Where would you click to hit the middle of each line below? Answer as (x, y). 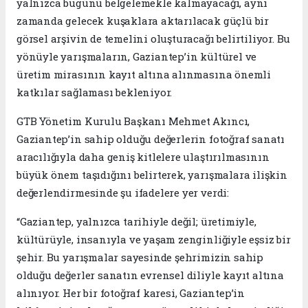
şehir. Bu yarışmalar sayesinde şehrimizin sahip (140, 257)
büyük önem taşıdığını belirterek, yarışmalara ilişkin (152, 174)
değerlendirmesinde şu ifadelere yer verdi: (123, 192)
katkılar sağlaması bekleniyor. (95, 92)
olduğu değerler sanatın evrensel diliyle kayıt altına (150, 275)
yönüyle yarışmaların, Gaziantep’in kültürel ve (137, 56)
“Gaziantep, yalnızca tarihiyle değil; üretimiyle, (136, 221)
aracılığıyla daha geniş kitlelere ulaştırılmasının (143, 156)
